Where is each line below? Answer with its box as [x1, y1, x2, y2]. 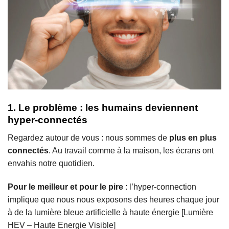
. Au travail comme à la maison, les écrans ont [49, 146, 214, 155]
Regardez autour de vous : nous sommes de [8, 133, 169, 142]
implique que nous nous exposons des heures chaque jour [8, 195, 219, 204]
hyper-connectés [8, 114, 87, 126]
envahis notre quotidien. [8, 158, 95, 168]
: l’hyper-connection [125, 182, 196, 191]
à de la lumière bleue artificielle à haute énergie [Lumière [8, 208, 213, 217]
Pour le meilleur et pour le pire [8, 182, 125, 191]
